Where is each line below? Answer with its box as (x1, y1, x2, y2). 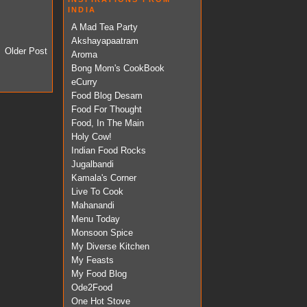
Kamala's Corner (71, 173, 136, 184)
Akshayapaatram (71, 36, 138, 47)
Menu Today (71, 214, 120, 225)
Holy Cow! (71, 132, 112, 143)
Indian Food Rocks (71, 145, 146, 156)
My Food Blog (71, 269, 127, 280)
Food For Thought (71, 104, 142, 115)
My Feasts (71, 255, 114, 266)
